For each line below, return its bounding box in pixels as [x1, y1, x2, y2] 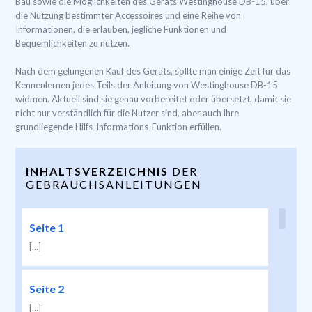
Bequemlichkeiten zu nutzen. [15, 38, 130, 49]
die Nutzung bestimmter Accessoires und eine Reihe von [15, 10, 241, 21]
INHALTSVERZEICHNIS [26, 164, 169, 178]
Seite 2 [29, 282, 64, 295]
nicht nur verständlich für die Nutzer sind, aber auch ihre [15, 107, 239, 118]
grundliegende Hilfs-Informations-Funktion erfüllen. [15, 121, 221, 132]
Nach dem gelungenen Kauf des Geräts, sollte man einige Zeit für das [15, 65, 290, 77]
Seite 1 [29, 221, 64, 234]
